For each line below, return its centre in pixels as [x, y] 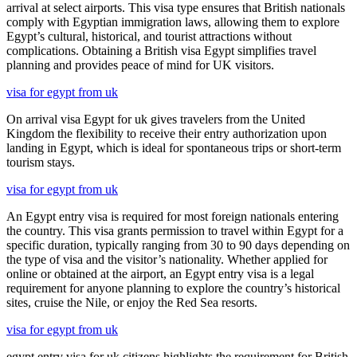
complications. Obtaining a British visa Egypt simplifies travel [161, 50]
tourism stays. [41, 162]
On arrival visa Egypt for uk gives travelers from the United [156, 119]
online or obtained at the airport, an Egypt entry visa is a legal [160, 273]
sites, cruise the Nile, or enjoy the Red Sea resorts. [132, 302]
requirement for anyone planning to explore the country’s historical [173, 288]
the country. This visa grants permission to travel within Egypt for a [175, 230]
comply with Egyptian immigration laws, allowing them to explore [173, 22]
